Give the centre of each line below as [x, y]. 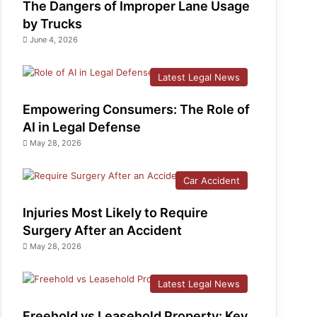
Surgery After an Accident [103, 230]
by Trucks [53, 24]
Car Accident [212, 180]
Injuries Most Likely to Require [116, 213]
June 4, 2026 [54, 40]
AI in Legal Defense [82, 127]
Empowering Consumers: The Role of [137, 109]
